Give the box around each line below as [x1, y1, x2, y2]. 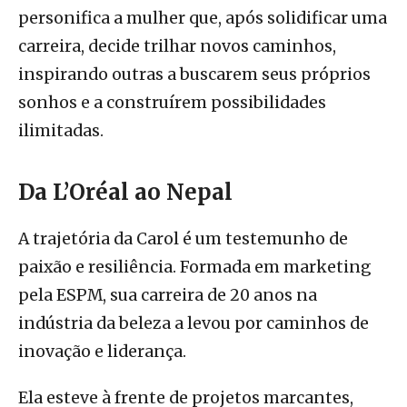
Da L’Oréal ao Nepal [18, 178, 233, 207]
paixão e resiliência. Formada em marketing [18, 257, 372, 278]
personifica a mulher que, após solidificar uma [18, 8, 387, 29]
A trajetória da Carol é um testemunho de [18, 229, 348, 250]
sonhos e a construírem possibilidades [18, 93, 326, 114]
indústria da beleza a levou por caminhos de [18, 313, 369, 334]
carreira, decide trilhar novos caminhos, [18, 36, 336, 57]
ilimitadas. [18, 121, 104, 142]
